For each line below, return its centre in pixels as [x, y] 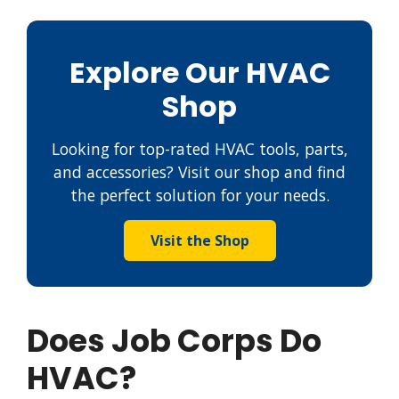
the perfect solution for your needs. [199, 195]
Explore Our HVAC [199, 73]
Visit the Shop [199, 241]
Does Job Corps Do [174, 341]
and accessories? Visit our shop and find [199, 172]
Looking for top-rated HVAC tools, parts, [199, 149]
